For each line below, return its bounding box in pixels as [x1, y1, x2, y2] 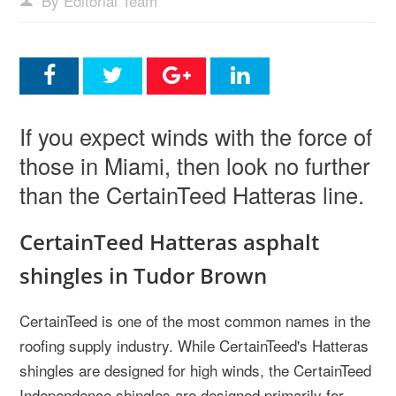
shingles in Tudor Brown [19, 261, 267, 290]
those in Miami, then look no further [19, 149, 369, 181]
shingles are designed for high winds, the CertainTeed [19, 359, 371, 381]
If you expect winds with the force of [19, 120, 372, 152]
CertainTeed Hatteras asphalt [19, 227, 319, 256]
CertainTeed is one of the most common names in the [19, 309, 370, 331]
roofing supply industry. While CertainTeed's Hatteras [19, 334, 369, 356]
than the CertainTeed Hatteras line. [19, 179, 364, 210]
